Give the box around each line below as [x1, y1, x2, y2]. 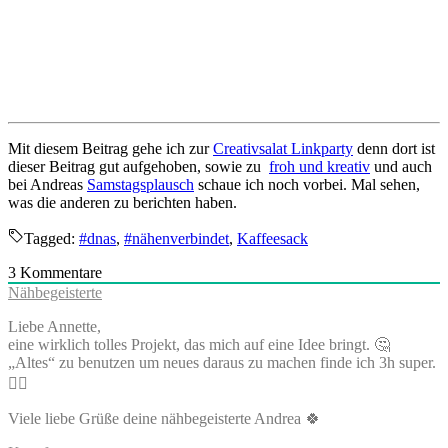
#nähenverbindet [124, 229, 229, 247]
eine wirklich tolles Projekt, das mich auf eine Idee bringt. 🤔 [8, 335, 390, 353]
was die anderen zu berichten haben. [8, 193, 237, 211]
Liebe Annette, [8, 317, 101, 335]
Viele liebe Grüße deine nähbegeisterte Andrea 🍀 [8, 409, 321, 427]
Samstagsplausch [87, 175, 194, 193]
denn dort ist [353, 139, 435, 157]
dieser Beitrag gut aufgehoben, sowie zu [8, 157, 269, 175]
